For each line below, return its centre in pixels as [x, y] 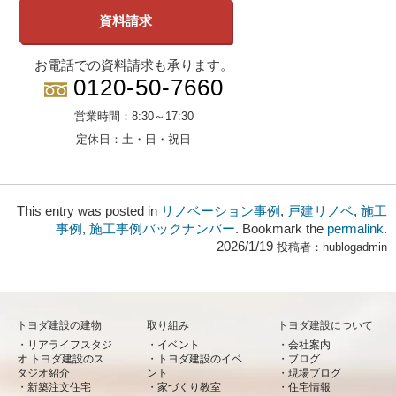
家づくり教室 [190, 387]
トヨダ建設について [326, 325]
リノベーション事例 [221, 212]
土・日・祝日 [157, 139]
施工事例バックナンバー [162, 229]
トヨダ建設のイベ [200, 358]
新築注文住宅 [59, 387]
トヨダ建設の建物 [59, 325]
